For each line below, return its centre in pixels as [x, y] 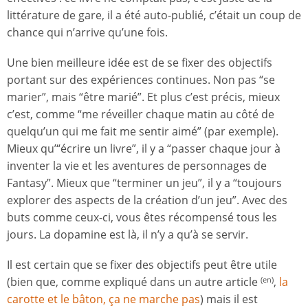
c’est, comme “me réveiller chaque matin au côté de [141, 114]
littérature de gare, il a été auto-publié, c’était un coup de [154, 15]
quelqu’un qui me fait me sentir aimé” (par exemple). [143, 132]
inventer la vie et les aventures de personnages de [137, 166]
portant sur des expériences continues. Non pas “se [141, 80]
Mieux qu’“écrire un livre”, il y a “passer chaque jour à [144, 149]
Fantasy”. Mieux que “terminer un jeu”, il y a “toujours [144, 183]
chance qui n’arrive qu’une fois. [87, 32]
